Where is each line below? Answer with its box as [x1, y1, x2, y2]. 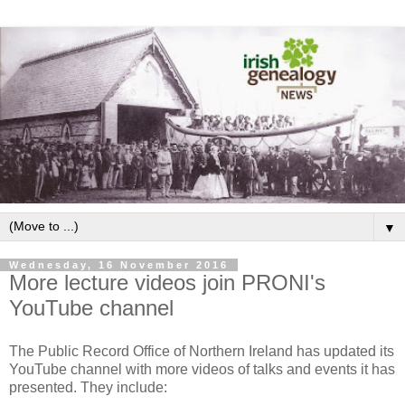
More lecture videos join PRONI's [9, 269, 325, 295]
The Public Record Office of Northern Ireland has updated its [9, 343, 394, 359]
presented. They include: [9, 379, 167, 395]
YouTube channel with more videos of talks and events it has [9, 361, 395, 377]
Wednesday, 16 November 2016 [9, 259, 229, 270]
